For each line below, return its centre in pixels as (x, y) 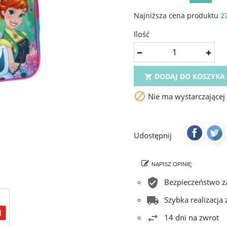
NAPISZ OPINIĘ (172, 164)
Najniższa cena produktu (177, 15)
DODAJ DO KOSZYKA (189, 76)
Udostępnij (153, 135)
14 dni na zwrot (192, 217)
